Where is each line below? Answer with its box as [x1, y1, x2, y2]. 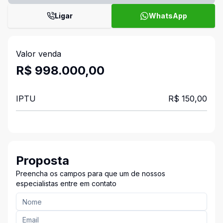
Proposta [16, 153, 69, 168]
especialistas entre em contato [16, 179, 116, 188]
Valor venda [16, 49, 61, 59]
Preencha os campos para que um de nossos [16, 169, 165, 178]
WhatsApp [148, 11, 187, 20]
